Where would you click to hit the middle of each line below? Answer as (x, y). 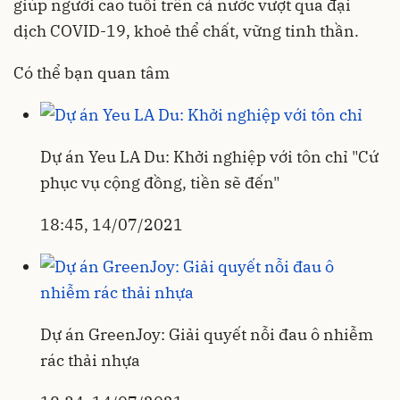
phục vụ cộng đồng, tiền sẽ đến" (160, 183)
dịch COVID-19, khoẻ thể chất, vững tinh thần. (186, 31)
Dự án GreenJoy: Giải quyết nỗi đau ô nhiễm (207, 334)
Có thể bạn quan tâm (92, 73)
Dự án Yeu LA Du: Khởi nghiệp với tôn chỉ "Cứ (209, 157)
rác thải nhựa (90, 360)
